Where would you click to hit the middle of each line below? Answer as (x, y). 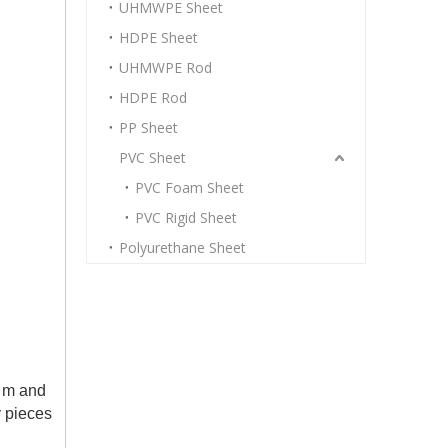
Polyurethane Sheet (182, 247)
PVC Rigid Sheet (186, 217)
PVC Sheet (152, 157)
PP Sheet (148, 127)
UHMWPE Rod (165, 67)
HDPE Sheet (158, 37)
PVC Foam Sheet (189, 187)
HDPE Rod (153, 97)
